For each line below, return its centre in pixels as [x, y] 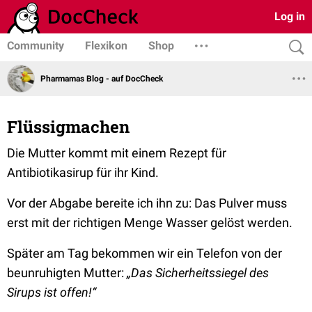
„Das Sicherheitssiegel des [196, 273]
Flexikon [106, 46]
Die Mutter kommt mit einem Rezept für [117, 153]
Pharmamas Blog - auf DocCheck [102, 78]
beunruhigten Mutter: [65, 273]
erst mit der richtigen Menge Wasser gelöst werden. [150, 223]
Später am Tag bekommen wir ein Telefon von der [145, 253]
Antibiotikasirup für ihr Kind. [86, 172]
